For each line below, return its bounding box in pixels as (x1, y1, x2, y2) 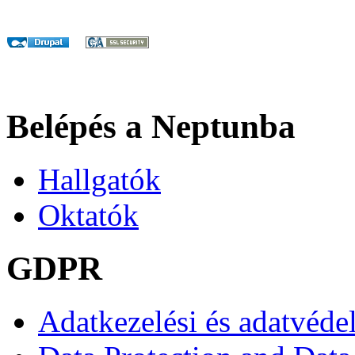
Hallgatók (38, 162, 161, 197)
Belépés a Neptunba (6, 108, 296, 146)
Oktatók (38, 198, 139, 233)
